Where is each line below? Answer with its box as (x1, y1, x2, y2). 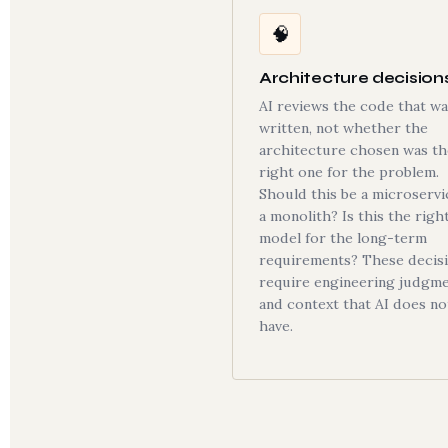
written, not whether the (259, 119, 428, 137)
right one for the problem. (259, 163, 439, 181)
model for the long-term (259, 229, 427, 247)
